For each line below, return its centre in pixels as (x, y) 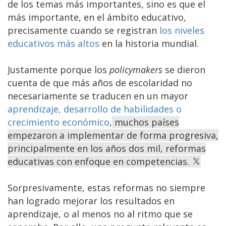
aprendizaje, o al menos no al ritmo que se (100, 214)
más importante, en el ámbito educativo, (97, 17)
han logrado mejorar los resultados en (91, 201)
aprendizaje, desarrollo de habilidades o (95, 109)
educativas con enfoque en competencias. (100, 161)
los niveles (182, 30)
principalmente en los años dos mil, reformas (107, 148)
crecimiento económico (59, 122)
